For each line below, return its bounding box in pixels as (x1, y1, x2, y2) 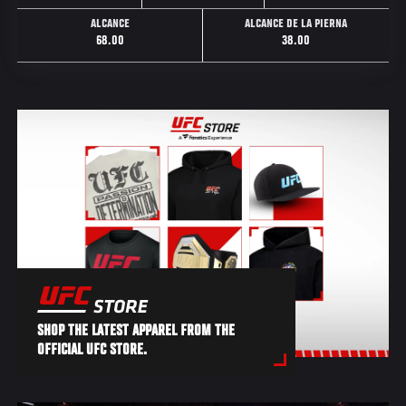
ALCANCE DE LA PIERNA (244, 18, 347, 32)
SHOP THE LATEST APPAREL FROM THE (37, 323, 236, 340)
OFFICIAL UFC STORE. (37, 342, 148, 359)
